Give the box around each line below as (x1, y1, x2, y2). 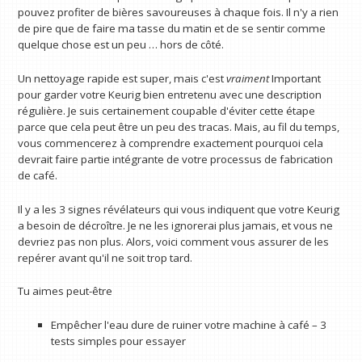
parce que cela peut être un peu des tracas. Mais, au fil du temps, (18, 119, 340, 134)
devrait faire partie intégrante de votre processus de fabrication (18, 151, 334, 166)
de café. (18, 167, 58, 183)
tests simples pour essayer (50, 333, 186, 348)
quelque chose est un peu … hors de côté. (18, 37, 225, 53)
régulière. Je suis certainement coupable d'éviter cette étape (18, 103, 316, 118)
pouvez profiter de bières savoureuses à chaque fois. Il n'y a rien (18, 5, 339, 20)
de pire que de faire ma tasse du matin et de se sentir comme (18, 21, 326, 36)
